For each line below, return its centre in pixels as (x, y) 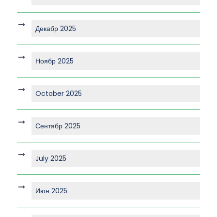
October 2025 (59, 94)
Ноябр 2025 (54, 61)
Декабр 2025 (56, 29)
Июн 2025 (51, 191)
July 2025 (51, 159)
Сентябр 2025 (58, 126)
